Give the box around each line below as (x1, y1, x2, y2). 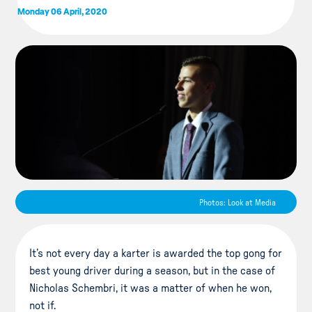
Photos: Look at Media (198, 198, 276, 207)
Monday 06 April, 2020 (17, 6, 107, 16)
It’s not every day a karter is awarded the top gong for (29, 247, 283, 259)
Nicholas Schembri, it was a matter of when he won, (29, 282, 272, 294)
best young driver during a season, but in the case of (29, 265, 276, 276)
